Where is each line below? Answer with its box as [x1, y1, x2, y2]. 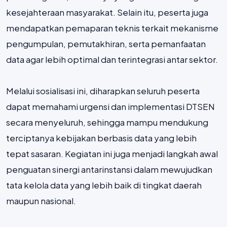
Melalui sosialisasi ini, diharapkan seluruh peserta [6, 85, 200, 96]
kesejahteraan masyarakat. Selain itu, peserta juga [6, 6, 208, 18]
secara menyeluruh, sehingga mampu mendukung [6, 116, 208, 128]
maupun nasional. [6, 195, 76, 206]
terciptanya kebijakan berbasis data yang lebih [6, 132, 197, 143]
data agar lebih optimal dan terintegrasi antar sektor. [6, 53, 218, 65]
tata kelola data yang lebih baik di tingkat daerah [6, 179, 202, 191]
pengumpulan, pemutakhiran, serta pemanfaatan [6, 37, 206, 49]
